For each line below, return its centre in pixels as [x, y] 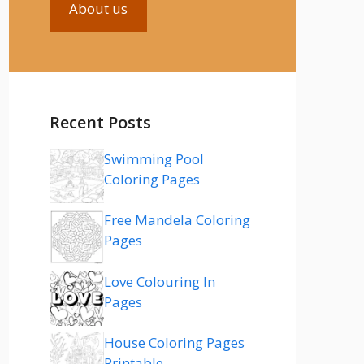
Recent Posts [101, 122]
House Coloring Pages [175, 342]
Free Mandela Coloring [178, 220]
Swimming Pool [154, 158]
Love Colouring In [160, 281]
